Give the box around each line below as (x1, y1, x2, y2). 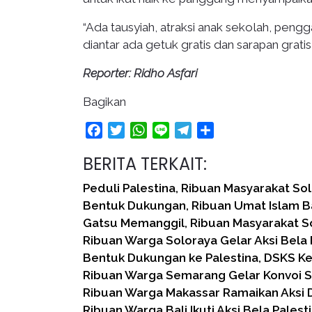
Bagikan (83, 95, 126, 109)
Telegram (192, 123, 240, 137)
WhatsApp (147, 123, 203, 137)
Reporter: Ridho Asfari (83, 66, 197, 81)
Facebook (102, 123, 154, 137)
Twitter (125, 123, 161, 137)
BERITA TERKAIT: (83, 153, 207, 176)
